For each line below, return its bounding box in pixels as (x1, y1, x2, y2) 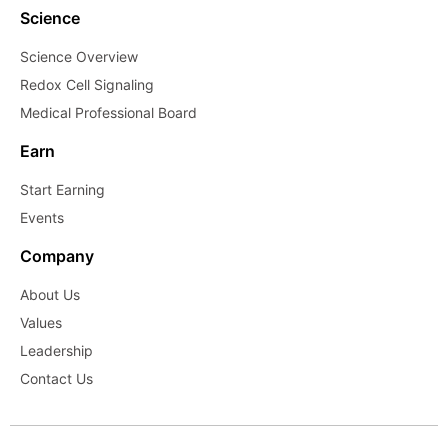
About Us (20, 285, 80, 303)
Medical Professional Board (20, 103, 197, 121)
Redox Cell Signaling (20, 75, 154, 93)
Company (20, 245, 94, 266)
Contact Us (20, 369, 93, 387)
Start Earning (20, 180, 105, 198)
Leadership (20, 341, 93, 359)
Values (20, 313, 62, 331)
